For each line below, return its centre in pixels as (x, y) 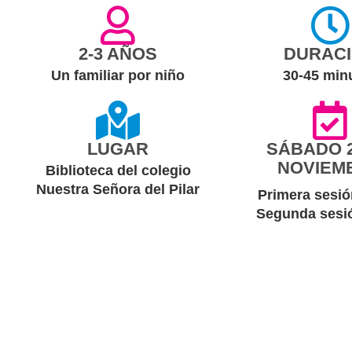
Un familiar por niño (118, 75)
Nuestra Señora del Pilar (118, 189)
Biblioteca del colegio (118, 170)
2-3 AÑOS (118, 54)
